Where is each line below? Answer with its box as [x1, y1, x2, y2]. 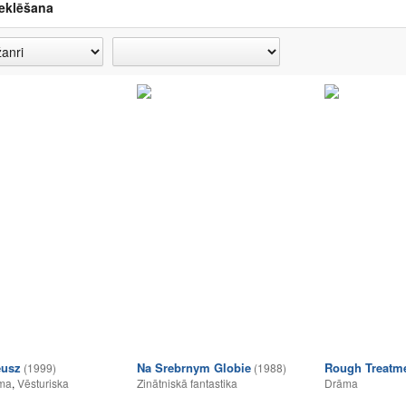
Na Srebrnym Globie [137, 359, 251, 376]
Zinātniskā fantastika [137, 375, 237, 391]
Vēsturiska [17, 375, 69, 391]
